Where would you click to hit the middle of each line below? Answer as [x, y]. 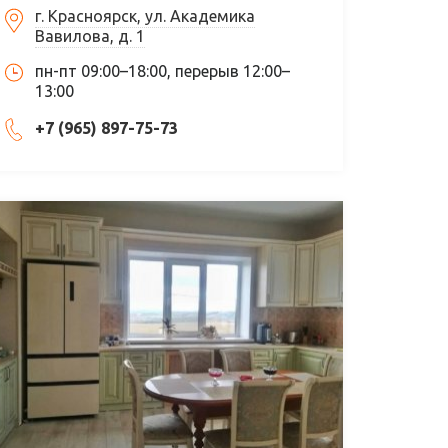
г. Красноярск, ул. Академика [145, 16]
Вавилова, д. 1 [90, 36]
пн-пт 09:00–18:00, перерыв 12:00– [163, 71]
